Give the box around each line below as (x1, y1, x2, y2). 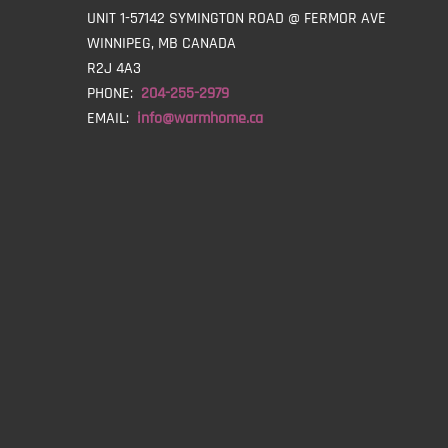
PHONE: (87, 83, 141, 104)
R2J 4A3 (87, 58, 141, 79)
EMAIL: (87, 108, 137, 129)
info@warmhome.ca (137, 108, 263, 129)
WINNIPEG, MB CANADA (87, 33, 236, 54)
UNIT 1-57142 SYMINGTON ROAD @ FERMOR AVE (87, 8, 386, 29)
